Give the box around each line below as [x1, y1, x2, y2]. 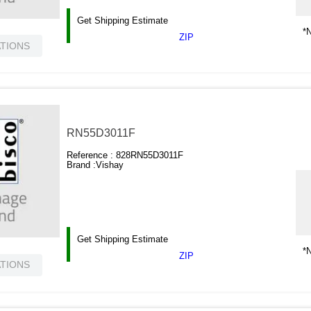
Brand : [67, 160, 96, 171]
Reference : [67, 150, 117, 161]
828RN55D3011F [116, 150, 184, 161]
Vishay [96, 160, 124, 171]
